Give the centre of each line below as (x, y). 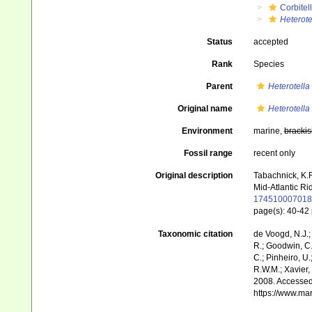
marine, (268, 131)
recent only (274, 153)
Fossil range (208, 153)
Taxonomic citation (195, 234)
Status (219, 42)
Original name (205, 109)
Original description (194, 175)
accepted (271, 42)
